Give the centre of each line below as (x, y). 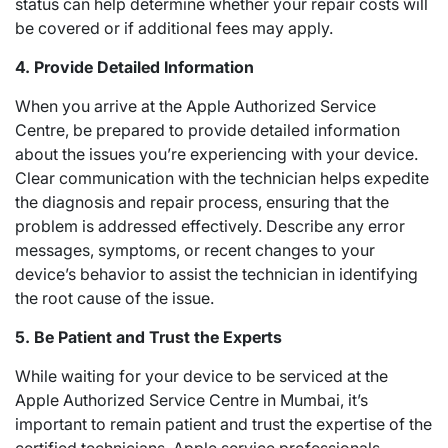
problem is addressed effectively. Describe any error (210, 226)
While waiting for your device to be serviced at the (201, 376)
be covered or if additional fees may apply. (174, 28)
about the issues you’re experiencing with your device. (216, 154)
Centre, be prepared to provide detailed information (207, 130)
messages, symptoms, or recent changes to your (195, 250)
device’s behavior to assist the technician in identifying (216, 274)
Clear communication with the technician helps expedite (222, 178)
